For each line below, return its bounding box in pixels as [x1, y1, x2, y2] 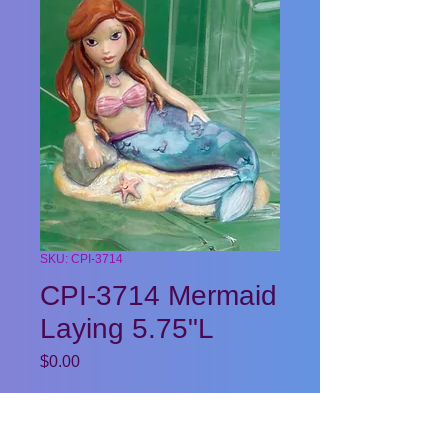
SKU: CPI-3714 [40, 252, 123, 266]
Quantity [40, 396, 93, 412]
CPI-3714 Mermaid [40, 280, 277, 311]
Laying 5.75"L [40, 313, 214, 344]
